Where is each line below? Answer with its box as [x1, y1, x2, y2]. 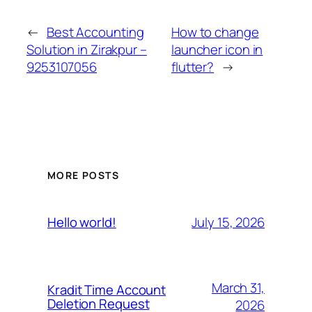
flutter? [171, 57, 214, 76]
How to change [171, 22, 259, 41]
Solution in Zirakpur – [26, 40, 147, 58]
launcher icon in [171, 40, 263, 58]
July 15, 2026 [192, 212, 265, 231]
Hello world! [47, 213, 116, 232]
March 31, [211, 279, 265, 297]
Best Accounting [46, 22, 144, 41]
